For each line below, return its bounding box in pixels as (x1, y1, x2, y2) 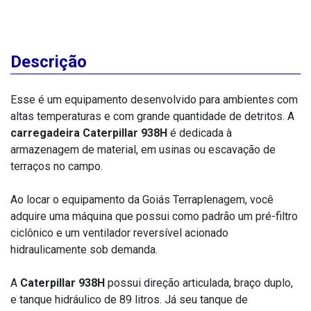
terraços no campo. (10, 159, 103, 173)
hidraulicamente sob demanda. (10, 242, 158, 256)
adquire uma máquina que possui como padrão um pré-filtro (10, 209, 298, 223)
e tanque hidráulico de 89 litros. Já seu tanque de (10, 292, 248, 306)
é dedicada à (167, 126, 232, 140)
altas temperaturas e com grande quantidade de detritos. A (10, 109, 294, 123)
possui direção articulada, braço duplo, (105, 276, 293, 289)
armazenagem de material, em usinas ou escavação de (10, 142, 276, 156)
